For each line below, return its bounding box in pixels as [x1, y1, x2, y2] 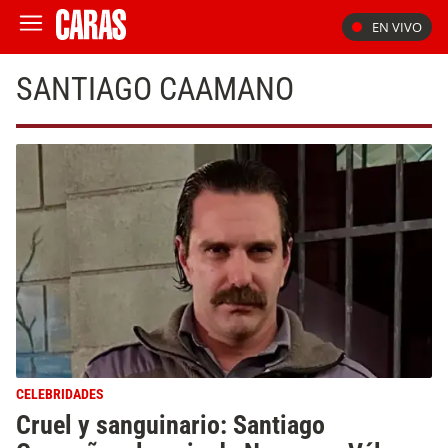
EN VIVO [372, 18, 422, 36]
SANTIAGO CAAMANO [16, 70, 294, 108]
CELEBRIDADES [16, 386, 104, 403]
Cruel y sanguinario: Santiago [16, 410, 325, 440]
